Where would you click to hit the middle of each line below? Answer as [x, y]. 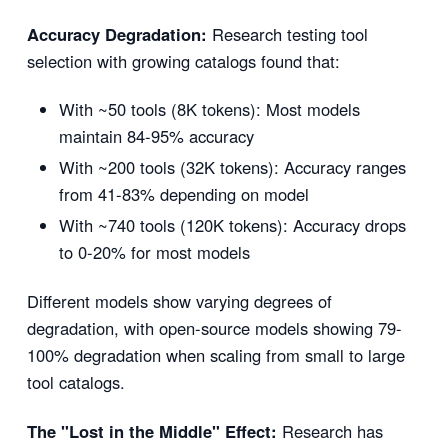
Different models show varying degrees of [179, 301]
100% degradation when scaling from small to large [215, 355]
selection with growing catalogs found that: [183, 60]
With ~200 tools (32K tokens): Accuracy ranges [232, 167]
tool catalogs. [75, 382]
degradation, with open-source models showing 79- [214, 328]
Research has [329, 430]
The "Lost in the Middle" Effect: [151, 430]
